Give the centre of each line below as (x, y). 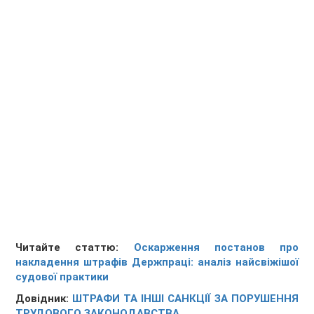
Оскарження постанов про (216, 248)
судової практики (62, 277)
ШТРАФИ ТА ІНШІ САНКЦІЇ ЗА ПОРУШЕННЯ (185, 299)
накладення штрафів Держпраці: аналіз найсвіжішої (157, 262)
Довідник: (44, 299)
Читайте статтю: (75, 248)
